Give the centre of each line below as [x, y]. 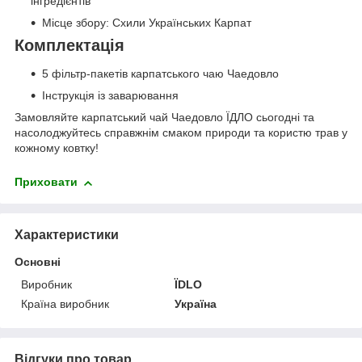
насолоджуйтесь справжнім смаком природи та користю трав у [181, 133]
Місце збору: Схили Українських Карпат [147, 22]
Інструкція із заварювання [110, 96]
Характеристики [67, 235]
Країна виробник [65, 304]
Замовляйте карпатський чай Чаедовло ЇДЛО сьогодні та [164, 118]
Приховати [46, 182]
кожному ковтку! [57, 148]
